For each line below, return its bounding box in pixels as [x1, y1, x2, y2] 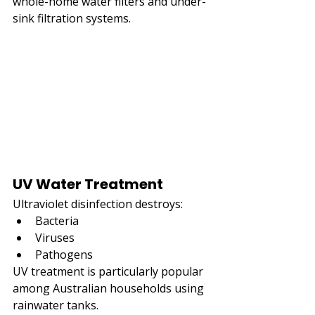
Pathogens [35, 246, 93, 262]
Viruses [35, 229, 75, 245]
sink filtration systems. [13, 10, 131, 26]
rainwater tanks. [13, 297, 98, 313]
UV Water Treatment [13, 174, 163, 194]
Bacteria [35, 212, 79, 229]
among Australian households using [13, 280, 207, 296]
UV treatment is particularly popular [13, 263, 206, 279]
